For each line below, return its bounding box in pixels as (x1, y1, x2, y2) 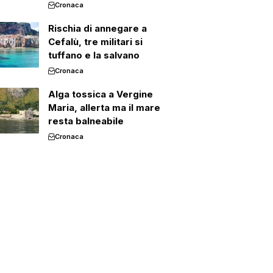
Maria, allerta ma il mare (48, 102, 160, 113)
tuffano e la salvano (48, 49, 140, 61)
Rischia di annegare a (48, 23, 147, 34)
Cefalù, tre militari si (48, 36, 143, 48)
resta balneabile (48, 115, 124, 127)
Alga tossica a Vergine (48, 88, 153, 100)
